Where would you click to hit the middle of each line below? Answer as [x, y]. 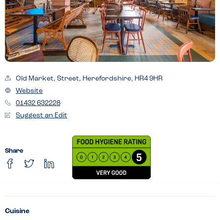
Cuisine [17, 212]
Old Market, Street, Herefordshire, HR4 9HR [89, 79]
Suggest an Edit [41, 115]
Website [29, 91]
